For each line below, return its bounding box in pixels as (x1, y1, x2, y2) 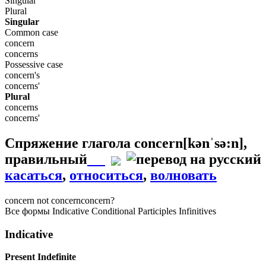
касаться (5, 167, 62, 183)
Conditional (91, 206, 135, 217)
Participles (138, 206, 176, 217)
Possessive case (5, 59, 63, 70)
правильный (5, 151, 87, 167)
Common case (5, 27, 58, 38)
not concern (34, 195, 81, 206)
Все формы (5, 206, 52, 217)
